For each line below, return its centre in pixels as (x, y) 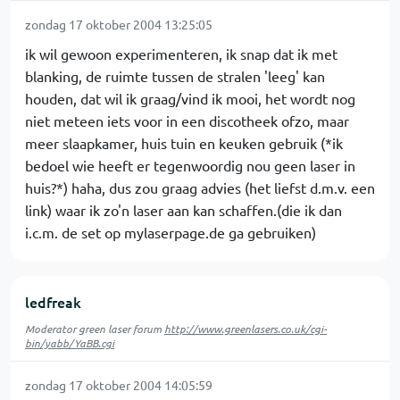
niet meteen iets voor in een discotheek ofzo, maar (187, 121)
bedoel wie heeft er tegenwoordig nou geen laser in (190, 165)
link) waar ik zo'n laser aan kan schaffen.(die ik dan (183, 210)
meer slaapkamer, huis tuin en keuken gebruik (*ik (184, 143)
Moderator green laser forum (95, 329)
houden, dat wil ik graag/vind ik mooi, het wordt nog (190, 98)
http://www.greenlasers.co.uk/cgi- (246, 329)
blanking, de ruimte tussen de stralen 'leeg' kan (175, 76)
